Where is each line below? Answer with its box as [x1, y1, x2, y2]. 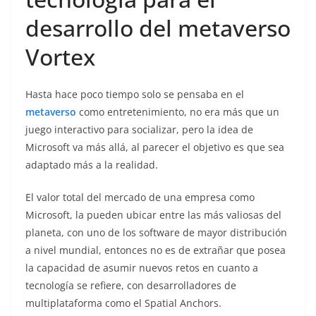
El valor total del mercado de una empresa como [25, 190, 255, 204]
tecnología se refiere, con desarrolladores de [25, 278, 236, 292]
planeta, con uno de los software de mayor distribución [25, 225, 287, 239]
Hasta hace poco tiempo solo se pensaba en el [25, 87, 244, 101]
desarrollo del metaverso [25, 12, 291, 43]
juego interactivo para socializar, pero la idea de [25, 122, 253, 136]
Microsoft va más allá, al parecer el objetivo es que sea [25, 140, 284, 154]
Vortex [25, 41, 95, 72]
